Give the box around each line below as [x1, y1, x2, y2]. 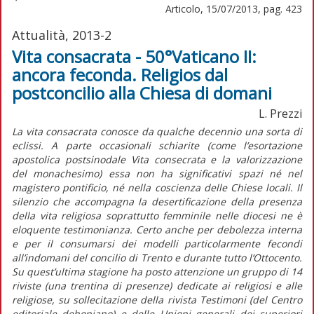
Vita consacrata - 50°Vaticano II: [12, 44, 257, 68]
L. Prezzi [259, 105, 302, 121]
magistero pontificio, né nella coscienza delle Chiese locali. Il [12, 180, 302, 194]
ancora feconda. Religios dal [12, 62, 228, 86]
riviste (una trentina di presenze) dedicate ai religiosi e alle [12, 278, 302, 292]
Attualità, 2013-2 [12, 26, 111, 43]
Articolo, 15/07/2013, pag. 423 [165, 1, 302, 15]
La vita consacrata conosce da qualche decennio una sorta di [12, 124, 302, 138]
